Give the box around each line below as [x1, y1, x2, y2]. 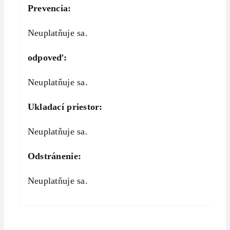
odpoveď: [27, 52, 67, 63]
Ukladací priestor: [27, 101, 103, 112]
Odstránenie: [27, 150, 82, 161]
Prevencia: [27, 3, 71, 13]
